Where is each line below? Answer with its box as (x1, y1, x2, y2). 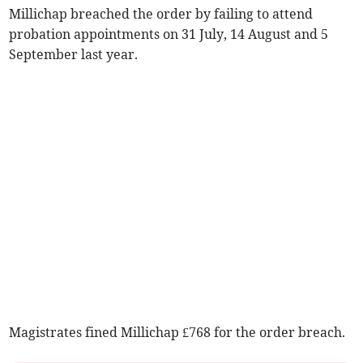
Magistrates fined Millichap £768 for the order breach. (9, 324, 346, 341)
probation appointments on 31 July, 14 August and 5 (9, 26, 329, 43)
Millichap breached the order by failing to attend (9, 6, 314, 23)
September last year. (9, 46, 139, 63)
